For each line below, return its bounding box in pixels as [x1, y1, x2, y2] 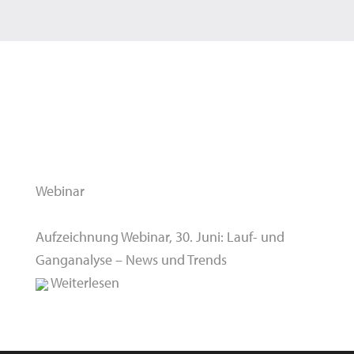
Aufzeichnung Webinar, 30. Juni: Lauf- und [36, 228, 285, 246]
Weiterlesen [48, 273, 120, 292]
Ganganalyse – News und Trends [36, 250, 228, 269]
